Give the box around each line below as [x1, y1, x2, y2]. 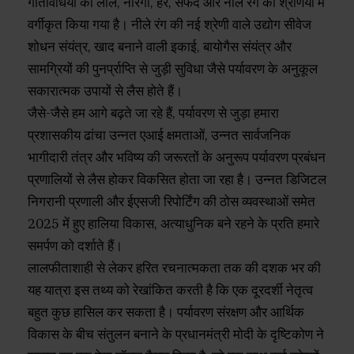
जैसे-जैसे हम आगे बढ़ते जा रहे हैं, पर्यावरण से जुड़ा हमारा [28, 104, 279, 122]
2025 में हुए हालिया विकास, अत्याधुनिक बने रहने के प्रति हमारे [28, 215, 319, 233]
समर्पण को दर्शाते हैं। [28, 237, 122, 255]
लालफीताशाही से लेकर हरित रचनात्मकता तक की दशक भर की [28, 259, 321, 277]
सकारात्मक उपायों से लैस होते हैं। [28, 82, 183, 100]
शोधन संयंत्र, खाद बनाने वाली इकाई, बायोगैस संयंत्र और [28, 38, 292, 56]
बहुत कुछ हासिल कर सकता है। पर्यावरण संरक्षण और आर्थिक [28, 303, 304, 322]
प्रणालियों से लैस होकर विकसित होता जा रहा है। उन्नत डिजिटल [28, 171, 326, 189]
